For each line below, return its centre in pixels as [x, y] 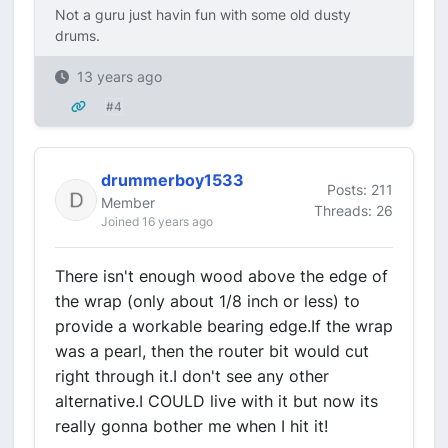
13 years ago [119, 76]
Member [128, 202]
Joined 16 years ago [157, 221]
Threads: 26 [353, 210]
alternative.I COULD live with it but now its [216, 401]
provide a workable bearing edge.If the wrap [224, 326]
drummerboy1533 [172, 180]
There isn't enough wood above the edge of [221, 276]
